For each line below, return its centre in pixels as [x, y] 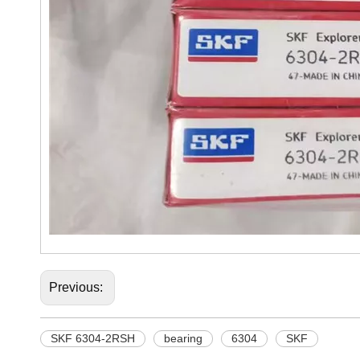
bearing [183, 338]
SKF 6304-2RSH [93, 338]
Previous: [78, 287]
